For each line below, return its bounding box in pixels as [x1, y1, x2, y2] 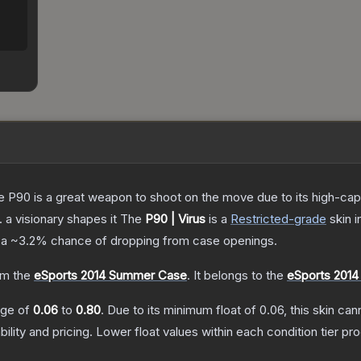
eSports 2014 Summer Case [34, 268, 187, 284]
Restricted [230, 211, 288, 227]
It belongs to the [193, 268, 287, 284]
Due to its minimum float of [107, 302, 259, 318]
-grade [288, 211, 326, 227]
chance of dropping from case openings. [48, 233, 277, 249]
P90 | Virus [145, 211, 205, 227]
